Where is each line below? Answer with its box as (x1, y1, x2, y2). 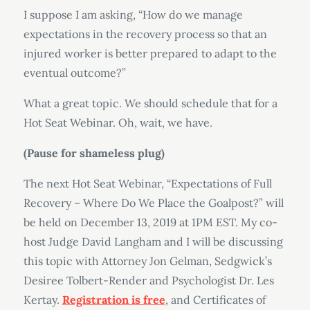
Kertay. (23, 293, 62, 307)
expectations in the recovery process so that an (23, 27, 267, 41)
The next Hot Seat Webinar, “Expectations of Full (23, 176, 272, 190)
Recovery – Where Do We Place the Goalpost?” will (23, 196, 284, 210)
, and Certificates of (165, 293, 266, 307)
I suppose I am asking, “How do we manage (23, 8, 243, 21)
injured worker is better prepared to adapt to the (23, 46, 277, 60)
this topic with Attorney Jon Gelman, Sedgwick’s (23, 254, 272, 268)
